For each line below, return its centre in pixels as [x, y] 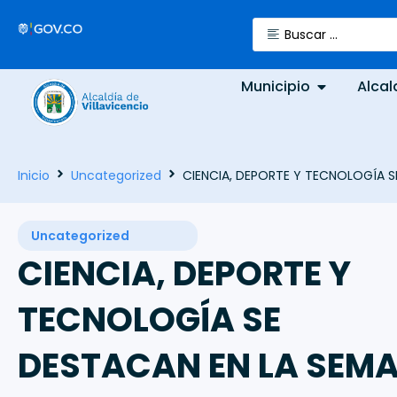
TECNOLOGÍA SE [149, 319]
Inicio [34, 175]
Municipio [276, 86]
